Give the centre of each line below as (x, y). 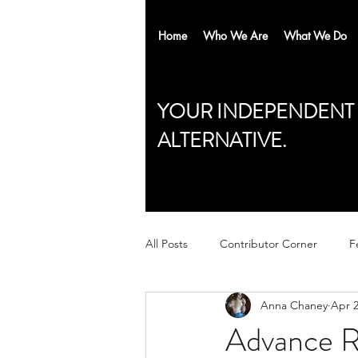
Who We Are (235, 36)
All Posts (167, 243)
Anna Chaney (294, 305)
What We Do (315, 36)
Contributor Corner (268, 243)
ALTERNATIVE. (222, 141)
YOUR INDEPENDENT (256, 112)
